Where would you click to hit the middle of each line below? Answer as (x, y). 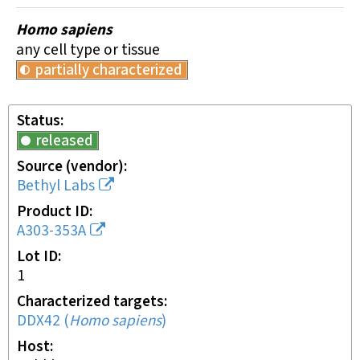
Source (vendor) (70, 167)
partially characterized (109, 70)
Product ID (53, 212)
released (65, 141)
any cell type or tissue (88, 50)
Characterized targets (90, 302)
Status (39, 121)
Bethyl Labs (56, 186)
